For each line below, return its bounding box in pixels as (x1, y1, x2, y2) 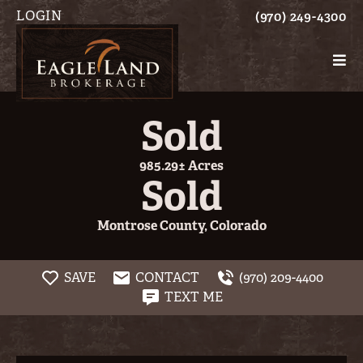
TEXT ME (164, 288, 223, 305)
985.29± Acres (139, 157, 224, 174)
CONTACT (135, 269, 199, 286)
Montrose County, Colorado (96, 217, 267, 234)
